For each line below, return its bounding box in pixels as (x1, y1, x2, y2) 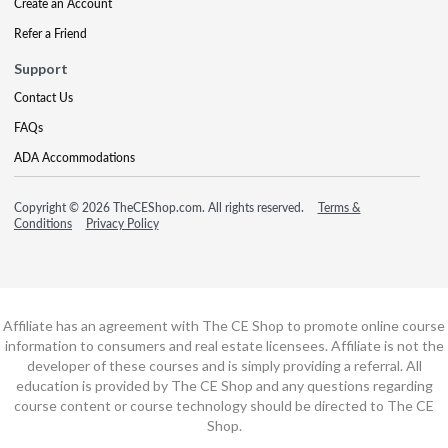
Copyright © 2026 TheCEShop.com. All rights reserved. (14, 198, 307, 216)
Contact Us (14, 88, 73, 106)
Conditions (14, 214, 72, 232)
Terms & (317, 198, 361, 216)
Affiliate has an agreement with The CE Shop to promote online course (3, 316, 445, 334)
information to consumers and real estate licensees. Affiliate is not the (4, 336, 444, 354)
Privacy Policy (85, 214, 159, 232)
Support (14, 59, 68, 77)
